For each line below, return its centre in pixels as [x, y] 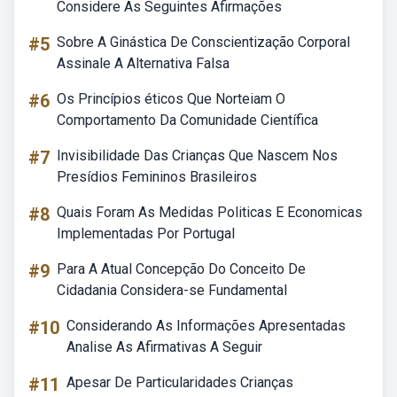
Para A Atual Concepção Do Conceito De [181, 269]
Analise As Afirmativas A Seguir [164, 347]
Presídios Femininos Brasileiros [157, 177]
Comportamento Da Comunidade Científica [187, 120]
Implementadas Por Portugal [146, 234]
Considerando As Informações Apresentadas [206, 326]
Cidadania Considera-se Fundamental [172, 290]
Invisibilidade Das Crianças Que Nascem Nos [197, 156]
